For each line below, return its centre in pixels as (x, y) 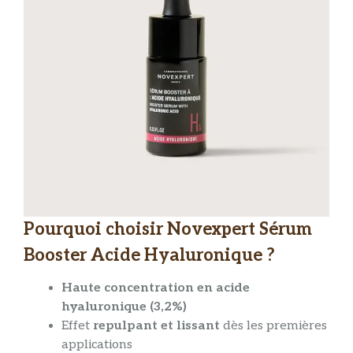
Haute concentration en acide (156, 288)
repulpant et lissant (156, 326)
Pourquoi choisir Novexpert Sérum (168, 230)
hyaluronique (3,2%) (124, 307)
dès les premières (273, 326)
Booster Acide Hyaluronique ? (149, 256)
